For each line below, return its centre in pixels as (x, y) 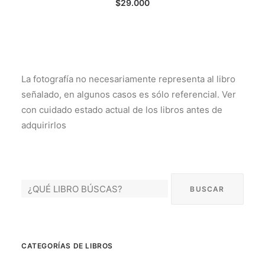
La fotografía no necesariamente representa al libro (128, 79)
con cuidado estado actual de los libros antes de (122, 110)
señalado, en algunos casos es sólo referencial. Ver (129, 94)
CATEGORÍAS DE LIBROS (67, 246)
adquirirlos (44, 125)
